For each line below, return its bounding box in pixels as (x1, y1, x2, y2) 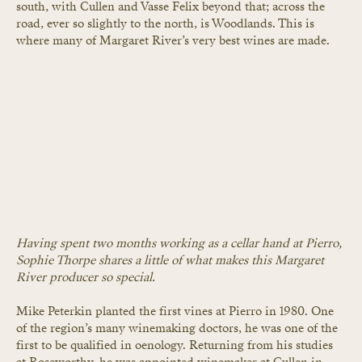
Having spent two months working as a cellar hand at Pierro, (16, 234, 345, 251)
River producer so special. (16, 268, 155, 285)
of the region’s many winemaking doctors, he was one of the (16, 319, 341, 336)
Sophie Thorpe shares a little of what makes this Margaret (16, 251, 327, 268)
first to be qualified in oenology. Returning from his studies (16, 336, 336, 353)
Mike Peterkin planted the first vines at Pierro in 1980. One (16, 302, 337, 319)
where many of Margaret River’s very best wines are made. (16, 32, 330, 49)
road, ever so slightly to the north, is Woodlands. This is (16, 15, 318, 32)
